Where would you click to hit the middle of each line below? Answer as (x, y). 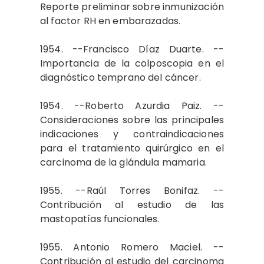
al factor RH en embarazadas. (110, 21)
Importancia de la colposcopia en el (132, 63)
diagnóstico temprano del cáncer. (121, 77)
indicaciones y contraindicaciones (132, 134)
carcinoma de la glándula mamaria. (123, 162)
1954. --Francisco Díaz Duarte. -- (132, 49)
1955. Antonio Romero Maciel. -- (132, 247)
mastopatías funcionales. (100, 219)
